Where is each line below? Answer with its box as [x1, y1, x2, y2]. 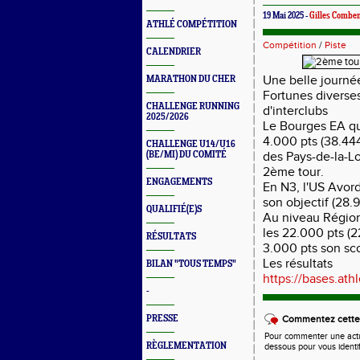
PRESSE [146, 313, 178, 324]
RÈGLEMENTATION [146, 341, 227, 351]
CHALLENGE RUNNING [146, 101, 239, 112]
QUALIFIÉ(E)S [146, 204, 202, 215]
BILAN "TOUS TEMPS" [146, 259, 236, 269]
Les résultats [263, 256, 333, 272]
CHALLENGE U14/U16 [146, 139, 235, 149]
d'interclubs [263, 104, 328, 119]
